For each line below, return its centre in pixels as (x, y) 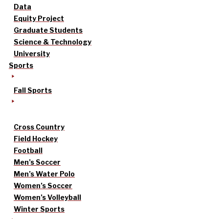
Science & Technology (53, 42)
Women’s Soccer (43, 186)
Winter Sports (39, 209)
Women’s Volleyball (47, 197)
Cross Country (39, 127)
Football (28, 151)
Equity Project (39, 19)
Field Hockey (36, 139)
